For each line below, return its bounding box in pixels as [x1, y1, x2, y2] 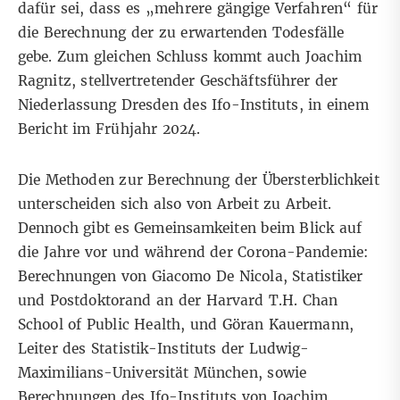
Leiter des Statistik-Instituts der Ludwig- [18, 340, 310, 358]
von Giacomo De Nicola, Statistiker [116, 268, 363, 286]
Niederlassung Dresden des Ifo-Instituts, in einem [18, 96, 369, 114]
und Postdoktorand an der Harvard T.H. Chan [18, 292, 338, 310]
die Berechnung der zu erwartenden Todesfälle [18, 24, 345, 42]
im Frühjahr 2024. [67, 121, 201, 138]
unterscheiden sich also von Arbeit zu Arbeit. [18, 196, 331, 213]
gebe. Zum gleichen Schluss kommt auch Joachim [18, 48, 362, 66]
